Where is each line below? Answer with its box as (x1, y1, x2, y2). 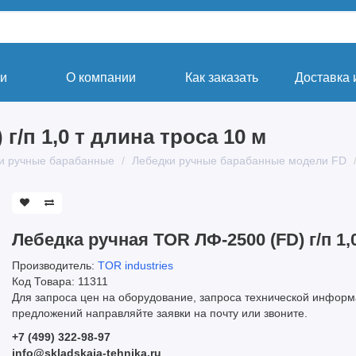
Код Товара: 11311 (12, 275, 108, 288)
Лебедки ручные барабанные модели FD (132, 154, 346, 167)
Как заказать (185, 71, 258, 84)
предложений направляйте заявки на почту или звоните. (12, 307, 308, 319)
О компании (66, 71, 136, 84)
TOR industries (98, 259, 173, 272)
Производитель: (12, 259, 98, 272)
